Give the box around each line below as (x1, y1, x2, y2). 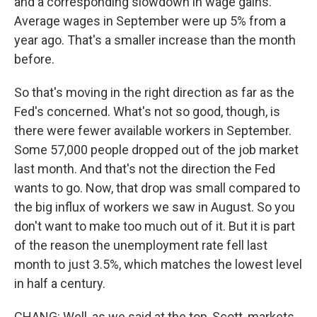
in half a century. (14, 276, 105, 291)
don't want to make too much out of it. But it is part (14, 219, 295, 234)
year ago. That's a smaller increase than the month (14, 33, 296, 47)
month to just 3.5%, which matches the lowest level (14, 257, 302, 272)
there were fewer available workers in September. (14, 123, 292, 138)
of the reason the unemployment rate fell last (14, 238, 267, 253)
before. (14, 52, 54, 67)
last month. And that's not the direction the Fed (14, 161, 275, 176)
